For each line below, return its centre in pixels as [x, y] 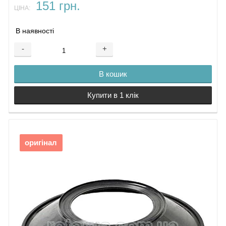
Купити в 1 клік [113, 95]
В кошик [113, 74]
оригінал [41, 143]
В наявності [35, 31]
